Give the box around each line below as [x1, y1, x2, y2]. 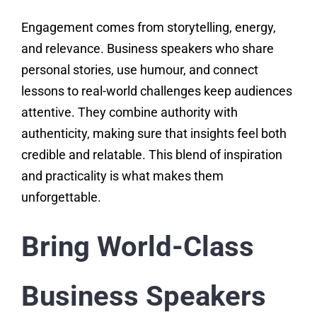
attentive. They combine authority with [21, 105, 238, 120]
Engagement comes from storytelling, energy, [21, 20, 276, 35]
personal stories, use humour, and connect [21, 62, 258, 78]
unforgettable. [21, 190, 101, 205]
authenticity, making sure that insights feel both [21, 126, 287, 142]
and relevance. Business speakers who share [21, 41, 274, 57]
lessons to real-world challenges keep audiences [21, 83, 292, 99]
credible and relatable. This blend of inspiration [21, 147, 282, 163]
